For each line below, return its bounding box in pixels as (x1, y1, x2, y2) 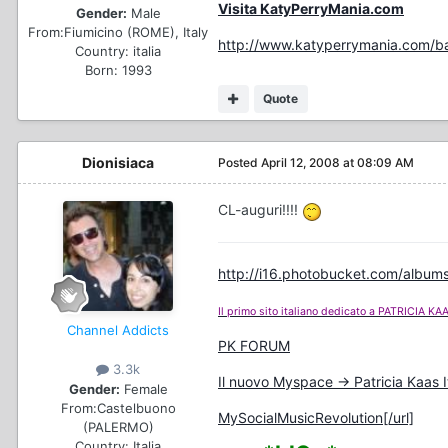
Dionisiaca (82, 154, 154, 172)
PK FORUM (218, 336, 290, 354)
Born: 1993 (84, 61, 152, 78)
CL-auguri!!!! (218, 201, 302, 219)
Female (119, 380, 168, 397)
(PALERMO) (82, 418, 154, 435)
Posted (218, 155, 261, 171)
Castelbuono (96, 399, 176, 416)
